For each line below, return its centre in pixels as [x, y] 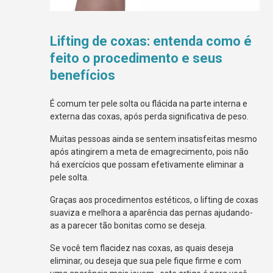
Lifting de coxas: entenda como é [151, 41]
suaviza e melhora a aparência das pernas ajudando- [152, 212]
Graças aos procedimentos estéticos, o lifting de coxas [154, 200]
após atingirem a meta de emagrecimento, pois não [150, 151]
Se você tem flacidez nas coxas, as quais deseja [142, 248]
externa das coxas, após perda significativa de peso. [151, 116]
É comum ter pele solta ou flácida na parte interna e [149, 103]
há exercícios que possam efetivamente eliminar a [147, 164]
